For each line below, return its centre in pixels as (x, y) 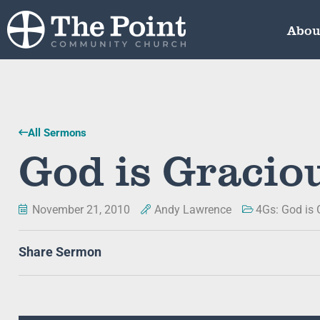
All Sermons (57, 133)
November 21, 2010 (81, 210)
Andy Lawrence (193, 210)
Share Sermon (60, 252)
